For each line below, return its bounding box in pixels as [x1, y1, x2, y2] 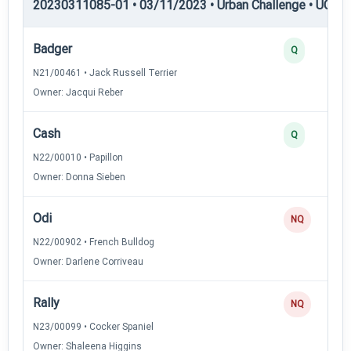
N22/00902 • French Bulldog [33, 236, 154, 248]
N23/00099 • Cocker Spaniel [33, 320, 154, 332]
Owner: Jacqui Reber [33, 86, 123, 98]
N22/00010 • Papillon [33, 151, 123, 163]
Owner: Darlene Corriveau [33, 255, 143, 267]
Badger [33, 41, 72, 56]
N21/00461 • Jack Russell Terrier [33, 67, 177, 78]
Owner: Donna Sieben [33, 171, 125, 183]
